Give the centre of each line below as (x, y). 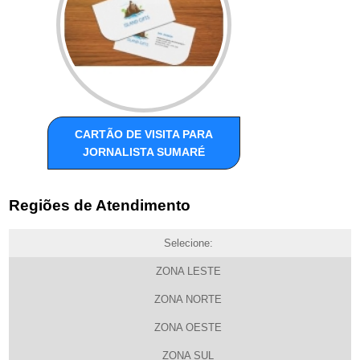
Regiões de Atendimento (100, 206)
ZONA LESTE (188, 272)
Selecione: (188, 243)
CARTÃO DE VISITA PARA (144, 134)
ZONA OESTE (188, 328)
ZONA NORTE (188, 300)
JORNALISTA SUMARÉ (144, 151)
